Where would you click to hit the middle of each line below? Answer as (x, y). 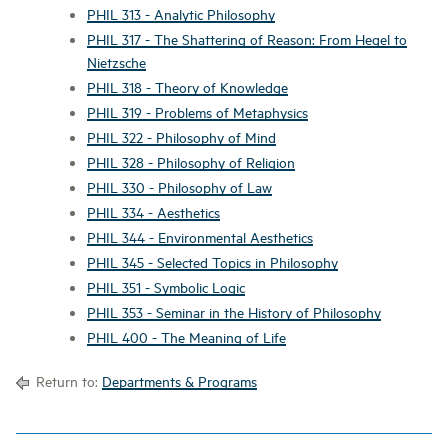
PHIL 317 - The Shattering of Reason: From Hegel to (247, 38)
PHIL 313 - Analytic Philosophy (181, 13)
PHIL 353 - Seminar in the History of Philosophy (234, 311)
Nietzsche (116, 61)
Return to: (67, 380)
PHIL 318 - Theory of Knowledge (187, 86)
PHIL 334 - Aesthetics (153, 211)
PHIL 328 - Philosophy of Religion (191, 161)
